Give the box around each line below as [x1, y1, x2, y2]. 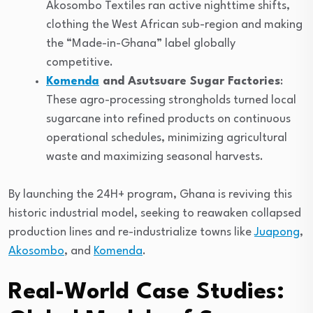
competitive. [46, 56, 113, 68]
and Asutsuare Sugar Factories [99, 75, 280, 87]
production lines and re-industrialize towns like [8, 226, 254, 238]
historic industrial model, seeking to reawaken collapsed [8, 207, 301, 219]
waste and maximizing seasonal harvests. [46, 150, 263, 163]
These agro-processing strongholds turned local [46, 94, 296, 106]
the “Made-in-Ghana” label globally [46, 37, 235, 50]
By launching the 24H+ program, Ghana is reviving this [8, 188, 292, 201]
